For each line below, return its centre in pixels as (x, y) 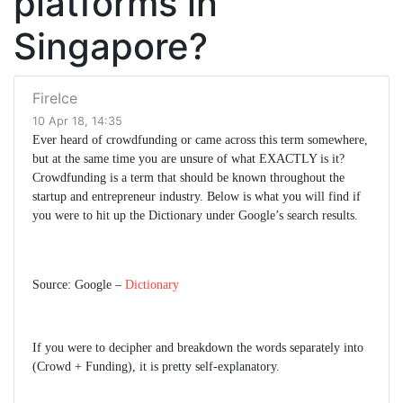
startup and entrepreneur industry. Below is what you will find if (197, 197)
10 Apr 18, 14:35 (77, 121)
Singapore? (111, 47)
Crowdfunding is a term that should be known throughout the (188, 178)
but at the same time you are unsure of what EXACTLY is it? (188, 159)
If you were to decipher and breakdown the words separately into (198, 348)
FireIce (55, 99)
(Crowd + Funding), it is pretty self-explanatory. (156, 367)
